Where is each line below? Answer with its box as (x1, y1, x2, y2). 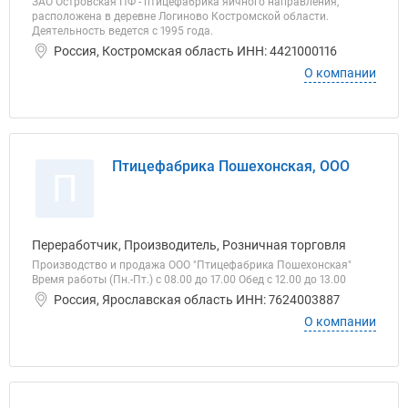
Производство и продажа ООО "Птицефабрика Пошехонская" (32, 259, 352, 271)
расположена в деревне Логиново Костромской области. (32, 10, 329, 23)
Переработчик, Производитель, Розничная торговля (32, 238, 346, 252)
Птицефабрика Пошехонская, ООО (112, 158, 350, 175)
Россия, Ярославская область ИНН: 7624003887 (54, 292, 340, 307)
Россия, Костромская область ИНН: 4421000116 (54, 44, 337, 58)
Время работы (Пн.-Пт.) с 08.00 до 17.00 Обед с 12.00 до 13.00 (32, 273, 346, 286)
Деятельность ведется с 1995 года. (32, 25, 213, 37)
